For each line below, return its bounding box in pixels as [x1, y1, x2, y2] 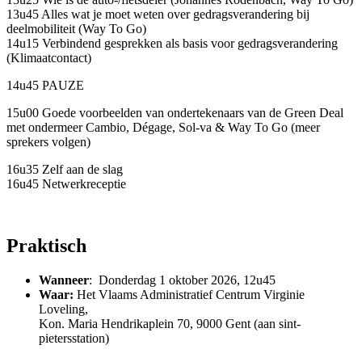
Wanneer [39, 272, 89, 287]
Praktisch [6, 234, 86, 256]
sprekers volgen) [6, 135, 90, 149]
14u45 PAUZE [6, 78, 84, 93]
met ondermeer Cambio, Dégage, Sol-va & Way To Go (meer [6, 120, 320, 135]
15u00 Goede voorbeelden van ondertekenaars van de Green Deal [6, 106, 343, 120]
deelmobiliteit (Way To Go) [6, 22, 146, 36]
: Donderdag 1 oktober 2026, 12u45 [89, 272, 276, 287]
